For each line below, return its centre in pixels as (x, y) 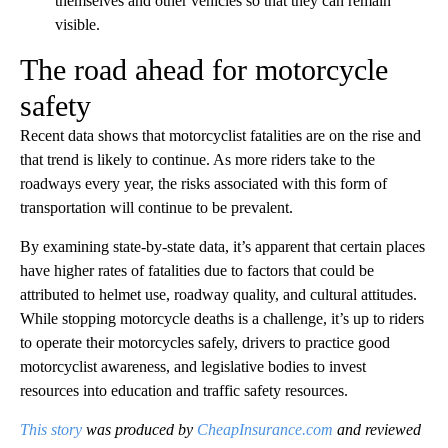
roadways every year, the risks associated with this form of (203, 184)
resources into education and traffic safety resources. (184, 391)
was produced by (139, 430)
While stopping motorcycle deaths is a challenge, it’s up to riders (222, 319)
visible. (77, 25)
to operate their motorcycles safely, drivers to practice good (205, 343)
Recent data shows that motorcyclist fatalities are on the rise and (220, 136)
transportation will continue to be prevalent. (156, 208)
